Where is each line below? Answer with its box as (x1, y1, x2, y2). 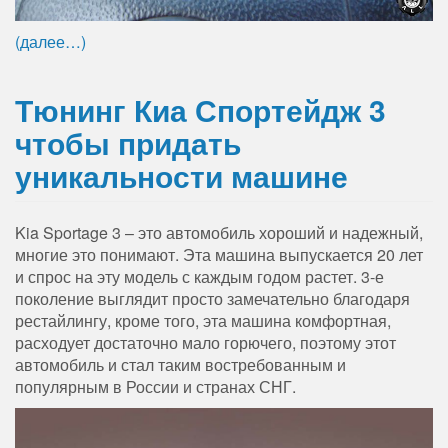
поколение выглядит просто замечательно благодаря (15, 286, 410, 310)
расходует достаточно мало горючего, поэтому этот (15, 330, 396, 354)
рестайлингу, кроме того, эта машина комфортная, (15, 308, 391, 332)
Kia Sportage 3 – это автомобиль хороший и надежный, (15, 220, 423, 244)
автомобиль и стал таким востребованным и (15, 352, 346, 376)
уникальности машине (15, 153, 348, 197)
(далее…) (15, 29, 86, 53)
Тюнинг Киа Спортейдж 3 (15, 87, 386, 131)
